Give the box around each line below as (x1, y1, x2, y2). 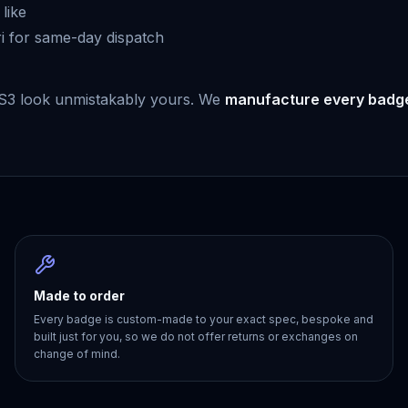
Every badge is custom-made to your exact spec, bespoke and (34, 312, 373, 326)
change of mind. (34, 347, 120, 361)
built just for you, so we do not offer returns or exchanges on (34, 330, 358, 343)
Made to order (34, 288, 125, 303)
